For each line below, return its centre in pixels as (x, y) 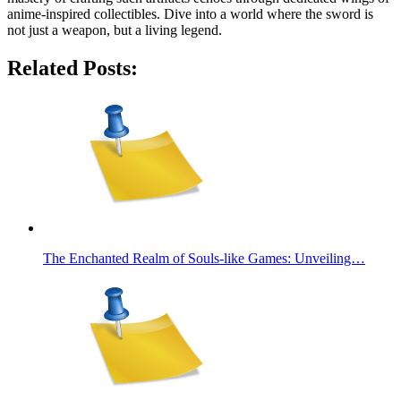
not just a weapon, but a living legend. (115, 30)
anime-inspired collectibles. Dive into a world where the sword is (190, 13)
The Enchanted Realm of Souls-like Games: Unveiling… (204, 258)
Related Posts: (73, 68)
